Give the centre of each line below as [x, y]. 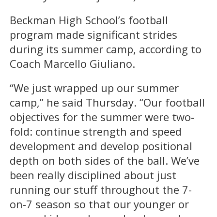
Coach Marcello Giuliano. [72, 63]
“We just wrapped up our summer [94, 87]
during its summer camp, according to [106, 49]
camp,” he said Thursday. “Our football [107, 102]
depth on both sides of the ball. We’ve [105, 160]
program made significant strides [93, 34]
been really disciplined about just [93, 175]
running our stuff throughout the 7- [101, 189]
